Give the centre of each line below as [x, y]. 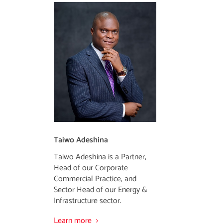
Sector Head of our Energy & [100, 190]
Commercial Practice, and [95, 179]
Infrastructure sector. [87, 201]
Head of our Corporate [91, 168]
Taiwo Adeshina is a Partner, [100, 157]
